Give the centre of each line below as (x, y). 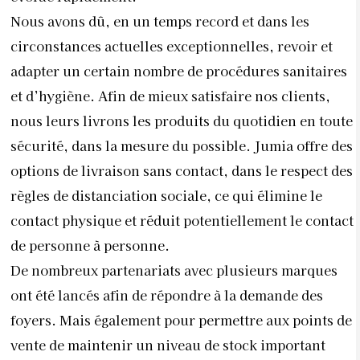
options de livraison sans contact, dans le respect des (182, 170)
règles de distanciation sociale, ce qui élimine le (166, 195)
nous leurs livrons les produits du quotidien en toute (182, 121)
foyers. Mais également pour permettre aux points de (181, 320)
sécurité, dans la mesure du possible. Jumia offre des (182, 145)
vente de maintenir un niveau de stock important (168, 345)
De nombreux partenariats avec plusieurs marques (174, 270)
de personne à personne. (90, 245)
